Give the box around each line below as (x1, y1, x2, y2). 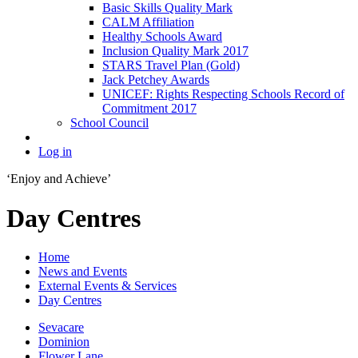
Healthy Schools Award (102, 30, 222, 44)
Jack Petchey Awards (102, 73, 209, 87)
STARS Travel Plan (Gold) (102, 58, 240, 73)
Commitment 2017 (102, 101, 197, 116)
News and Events (38, 264, 127, 278)
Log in (38, 145, 72, 159)
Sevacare (38, 320, 84, 334)
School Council (70, 116, 149, 130)
